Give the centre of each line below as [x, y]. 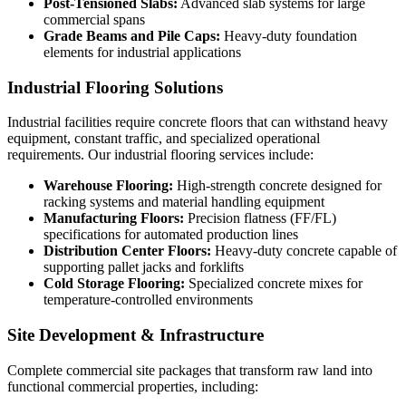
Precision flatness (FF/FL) [260, 218]
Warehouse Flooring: [108, 186]
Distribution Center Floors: [127, 251]
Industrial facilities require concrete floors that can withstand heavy [198, 122]
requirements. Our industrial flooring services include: [160, 155]
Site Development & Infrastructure [135, 335]
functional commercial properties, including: [133, 386]
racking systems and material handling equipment [184, 202]
